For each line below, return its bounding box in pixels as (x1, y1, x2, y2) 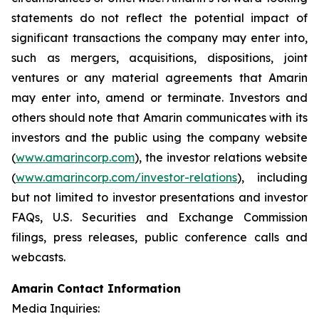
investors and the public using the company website (11, 130, 308, 145)
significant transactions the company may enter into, (11, 31, 308, 46)
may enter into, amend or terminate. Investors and (11, 90, 308, 105)
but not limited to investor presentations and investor (11, 190, 308, 205)
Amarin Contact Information (11, 281, 181, 296)
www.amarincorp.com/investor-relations (16, 170, 237, 185)
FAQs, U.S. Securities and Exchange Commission (11, 210, 308, 225)
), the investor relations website (135, 150, 308, 165)
